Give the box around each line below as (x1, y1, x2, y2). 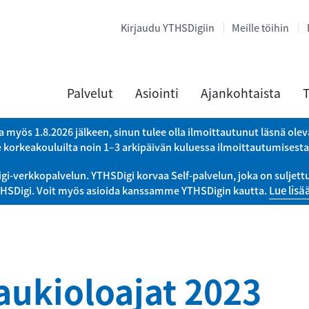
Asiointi (135, 84, 179, 102)
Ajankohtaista (201, 84, 281, 102)
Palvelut (67, 84, 113, 102)
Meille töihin (232, 20, 290, 35)
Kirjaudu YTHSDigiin (120, 20, 215, 35)
